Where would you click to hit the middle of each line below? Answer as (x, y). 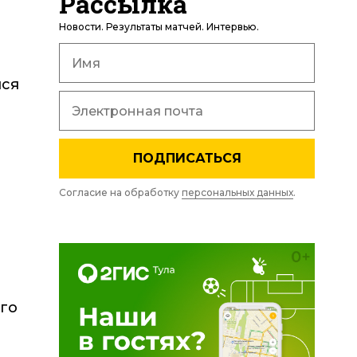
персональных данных (237, 192)
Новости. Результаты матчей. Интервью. (159, 27)
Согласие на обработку (120, 192)
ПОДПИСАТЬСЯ (187, 158)
